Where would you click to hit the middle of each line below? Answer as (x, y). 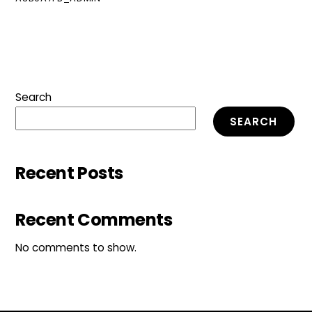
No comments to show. (76, 248)
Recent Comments (94, 220)
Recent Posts (69, 173)
